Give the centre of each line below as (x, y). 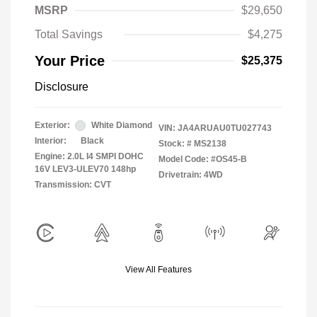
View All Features (158, 270)
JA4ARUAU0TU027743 (225, 128)
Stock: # (175, 144)
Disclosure (62, 87)
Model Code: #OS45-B (203, 160)
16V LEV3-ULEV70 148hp (85, 169)
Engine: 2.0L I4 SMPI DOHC (89, 157)
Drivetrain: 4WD (191, 175)
